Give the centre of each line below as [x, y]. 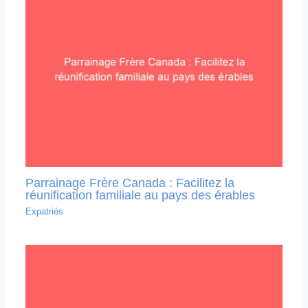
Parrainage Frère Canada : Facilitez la [130, 182]
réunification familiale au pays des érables [140, 195]
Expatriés [44, 211]
